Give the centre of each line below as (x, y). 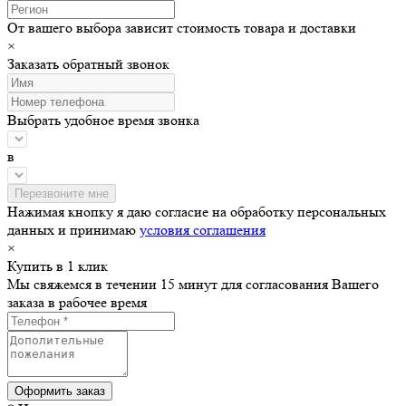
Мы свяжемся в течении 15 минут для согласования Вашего (193, 284)
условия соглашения (203, 229)
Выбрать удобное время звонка (103, 120)
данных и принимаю (73, 229)
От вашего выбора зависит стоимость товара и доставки (182, 27)
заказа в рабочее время (77, 302)
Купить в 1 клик (58, 266)
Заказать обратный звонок (88, 63)
